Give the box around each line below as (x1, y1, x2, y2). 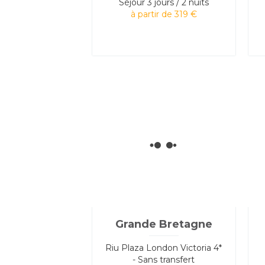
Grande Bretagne (115, 217, 212, 231)
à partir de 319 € (130, 8, 197, 20)
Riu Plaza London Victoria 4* (105, 242, 222, 253)
